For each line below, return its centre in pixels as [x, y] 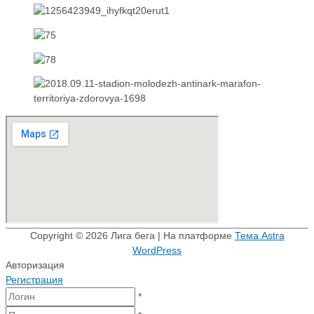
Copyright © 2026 [70, 236]
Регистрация [34, 280]
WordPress [157, 251]
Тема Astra [259, 236]
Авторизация [35, 266]
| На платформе [194, 236]
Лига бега [132, 236]
